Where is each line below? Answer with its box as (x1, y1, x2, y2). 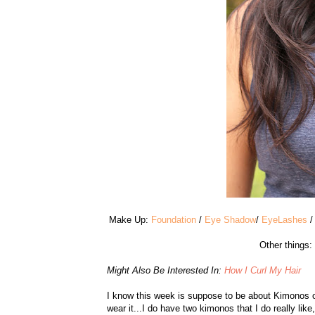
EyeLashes (262, 214, 307, 226)
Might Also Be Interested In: (106, 265, 224, 276)
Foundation (151, 214, 196, 226)
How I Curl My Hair (224, 265, 301, 276)
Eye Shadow (205, 214, 256, 226)
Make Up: (109, 214, 151, 226)
